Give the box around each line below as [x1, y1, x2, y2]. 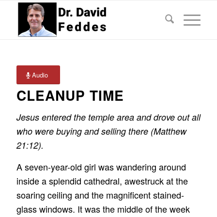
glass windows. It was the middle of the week [16, 202, 190, 215]
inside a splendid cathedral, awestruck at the [16, 174, 188, 187]
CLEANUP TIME [16, 85, 124, 105]
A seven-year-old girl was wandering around [16, 160, 186, 173]
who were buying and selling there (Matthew [16, 125, 186, 138]
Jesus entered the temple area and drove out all [16, 111, 201, 124]
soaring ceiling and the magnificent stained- [16, 188, 184, 201]
